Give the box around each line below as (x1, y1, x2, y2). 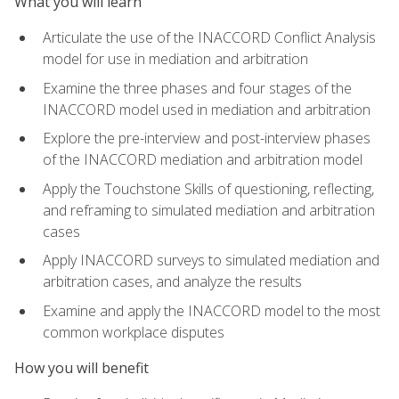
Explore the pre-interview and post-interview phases (43, 128, 370, 149)
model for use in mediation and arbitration (43, 48, 308, 69)
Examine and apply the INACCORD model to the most (43, 300, 380, 321)
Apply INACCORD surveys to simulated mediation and (43, 250, 379, 271)
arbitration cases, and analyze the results (43, 272, 302, 292)
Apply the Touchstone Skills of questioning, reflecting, (43, 178, 374, 199)
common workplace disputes (43, 322, 224, 342)
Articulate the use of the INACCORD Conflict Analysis (43, 27, 376, 47)
